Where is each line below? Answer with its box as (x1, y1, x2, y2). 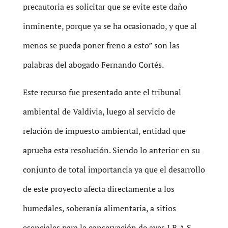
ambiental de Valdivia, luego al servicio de (22, 106, 176, 117)
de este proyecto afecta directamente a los (22, 183, 175, 194)
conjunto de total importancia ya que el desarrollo (22, 164, 205, 175)
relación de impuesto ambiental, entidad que (22, 125, 186, 136)
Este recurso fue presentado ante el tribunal (22, 87, 181, 98)
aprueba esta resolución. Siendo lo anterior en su (22, 145, 200, 156)
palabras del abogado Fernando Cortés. (22, 59, 164, 70)
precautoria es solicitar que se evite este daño (22, 1, 187, 12)
